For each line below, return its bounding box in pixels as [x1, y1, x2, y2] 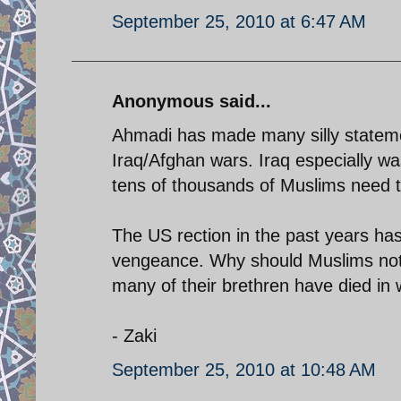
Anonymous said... [112, 90, 271, 111]
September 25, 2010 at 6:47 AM [112, 11, 366, 31]
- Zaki [112, 325, 157, 346]
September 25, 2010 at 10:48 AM [112, 359, 376, 380]
